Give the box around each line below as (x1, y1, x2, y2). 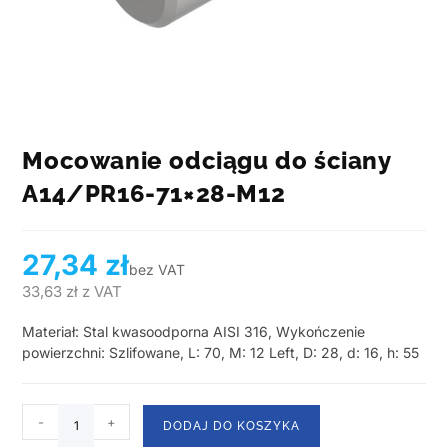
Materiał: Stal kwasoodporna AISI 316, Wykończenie (22, 323, 366, 341)
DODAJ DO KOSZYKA (163, 419, 301, 434)
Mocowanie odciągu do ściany (22, 146, 392, 176)
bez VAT (129, 261, 186, 279)
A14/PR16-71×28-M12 (22, 179, 286, 209)
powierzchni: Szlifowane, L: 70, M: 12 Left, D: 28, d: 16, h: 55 (22, 344, 420, 362)
